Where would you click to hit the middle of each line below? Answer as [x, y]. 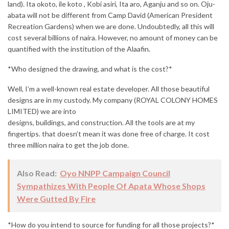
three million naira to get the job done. [68, 145]
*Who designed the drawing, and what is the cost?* [90, 69]
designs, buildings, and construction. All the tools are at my [101, 123]
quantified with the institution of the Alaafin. [79, 49]
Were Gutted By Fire [56, 199]
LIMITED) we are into [42, 111]
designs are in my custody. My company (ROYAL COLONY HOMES [113, 100]
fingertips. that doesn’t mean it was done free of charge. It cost [109, 134]
